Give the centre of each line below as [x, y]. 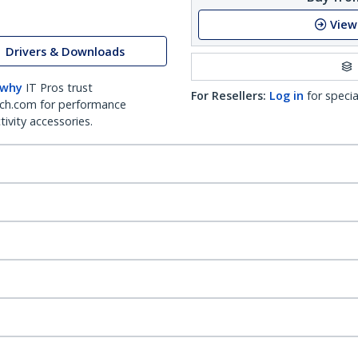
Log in [286, 95]
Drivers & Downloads [65, 51]
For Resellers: [229, 95]
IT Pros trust [59, 88]
